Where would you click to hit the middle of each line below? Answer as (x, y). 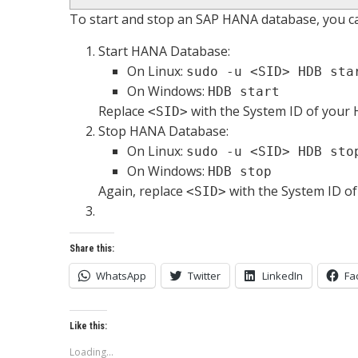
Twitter (204, 276)
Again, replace (142, 191)
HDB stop (240, 171)
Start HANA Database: (164, 51)
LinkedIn (282, 276)
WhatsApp (121, 276)
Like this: (88, 326)
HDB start (244, 91)
